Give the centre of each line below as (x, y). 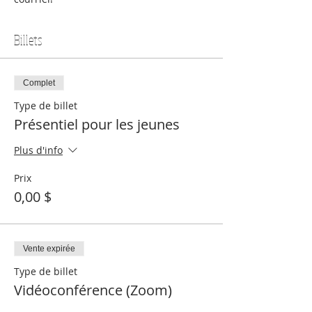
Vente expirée (49, 249)
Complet (39, 83)
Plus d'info (38, 150)
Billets (28, 40)
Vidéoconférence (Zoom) (93, 290)
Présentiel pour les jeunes (97, 124)
